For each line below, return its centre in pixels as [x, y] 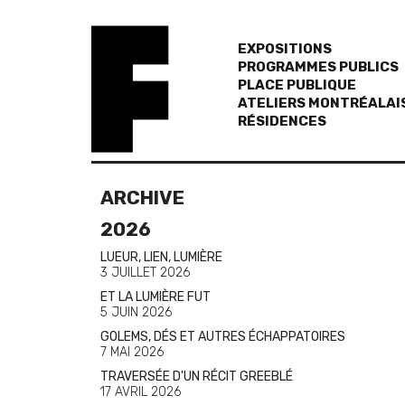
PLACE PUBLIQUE [297, 85]
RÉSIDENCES [282, 121]
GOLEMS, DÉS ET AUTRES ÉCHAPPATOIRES [223, 337]
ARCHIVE [142, 198]
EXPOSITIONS [284, 49]
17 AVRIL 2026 [141, 392]
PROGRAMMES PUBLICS [318, 67]
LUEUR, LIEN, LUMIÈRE [161, 257]
